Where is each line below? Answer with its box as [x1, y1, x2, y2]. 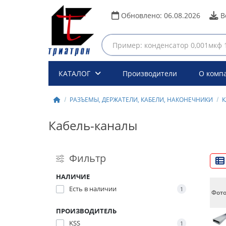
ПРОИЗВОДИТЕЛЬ [55, 206, 117, 216]
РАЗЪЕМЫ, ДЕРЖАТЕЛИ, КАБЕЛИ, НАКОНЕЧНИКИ [69, 95, 213, 104]
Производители [122, 69, 177, 79]
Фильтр [69, 151, 106, 165]
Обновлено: [121, 11, 164, 20]
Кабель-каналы [48, 117, 137, 134]
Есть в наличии [69, 184, 117, 194]
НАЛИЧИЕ [55, 172, 90, 182]
